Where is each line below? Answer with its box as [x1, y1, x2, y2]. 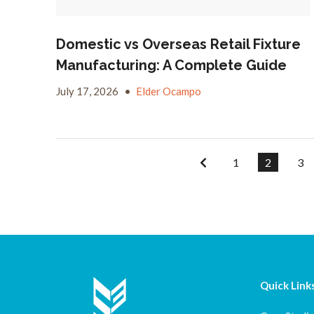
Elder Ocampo [136, 85, 201, 98]
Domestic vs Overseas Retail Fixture [56, 36, 301, 53]
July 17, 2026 [56, 85, 121, 98]
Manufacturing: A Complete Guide [56, 57, 287, 74]
